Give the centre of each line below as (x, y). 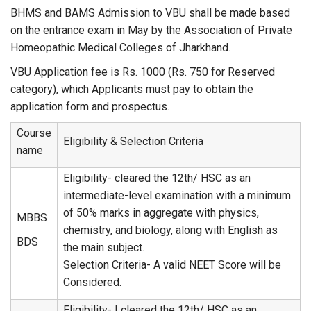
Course (34, 133)
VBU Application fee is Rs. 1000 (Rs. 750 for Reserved (143, 72)
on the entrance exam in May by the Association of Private (151, 30)
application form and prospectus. (90, 107)
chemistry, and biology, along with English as (170, 230)
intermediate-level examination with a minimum (177, 195)
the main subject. (104, 247)
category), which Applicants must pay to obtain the (132, 89)
